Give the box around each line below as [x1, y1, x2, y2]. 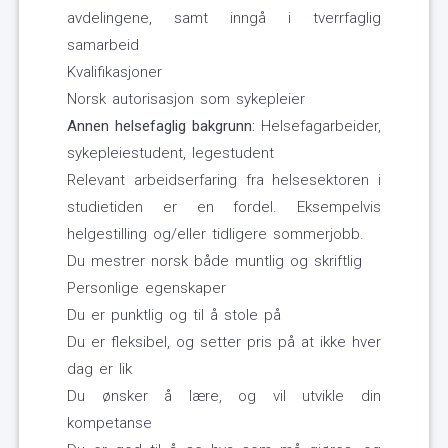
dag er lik [67, 360, 132, 379]
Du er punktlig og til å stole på [67, 306, 281, 325]
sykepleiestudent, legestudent [67, 144, 274, 163]
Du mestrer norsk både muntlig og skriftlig [67, 252, 362, 271]
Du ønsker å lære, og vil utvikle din [67, 387, 381, 406]
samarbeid [67, 36, 139, 55]
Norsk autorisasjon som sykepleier [67, 90, 305, 109]
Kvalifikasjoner [67, 63, 162, 82]
